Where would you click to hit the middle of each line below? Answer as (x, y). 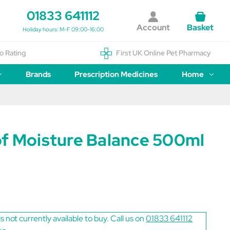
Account (153, 27)
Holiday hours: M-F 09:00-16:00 (63, 29)
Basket (200, 27)
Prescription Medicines (116, 74)
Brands (38, 74)
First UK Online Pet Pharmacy (163, 53)
